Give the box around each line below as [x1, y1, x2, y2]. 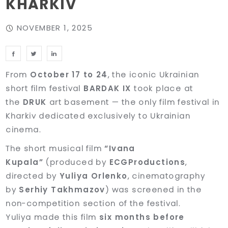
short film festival [6, 83, 84, 94]
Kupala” [6, 157, 44, 168]
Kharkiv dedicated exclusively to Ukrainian [6, 110, 191, 122]
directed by [6, 170, 60, 182]
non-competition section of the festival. [6, 198, 181, 209]
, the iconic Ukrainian [107, 69, 199, 80]
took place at [131, 83, 193, 94]
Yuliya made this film [6, 212, 100, 223]
